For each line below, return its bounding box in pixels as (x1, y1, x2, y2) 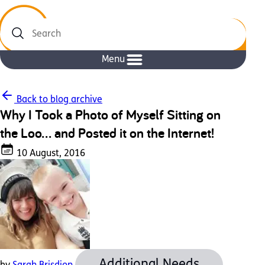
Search (1, 35, 30, 44)
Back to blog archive (14, 95, 102, 105)
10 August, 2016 (14, 149, 85, 159)
